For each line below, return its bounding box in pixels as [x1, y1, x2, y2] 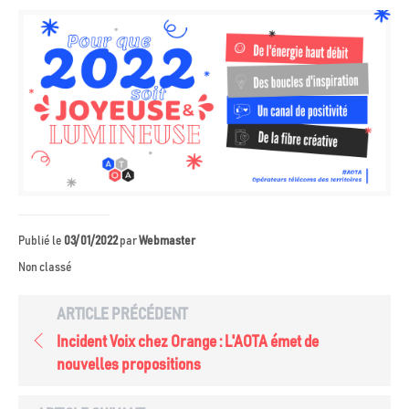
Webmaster [139, 235, 195, 247]
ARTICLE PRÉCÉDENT [57, 307, 187, 323]
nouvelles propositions [57, 357, 201, 373]
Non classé [18, 261, 72, 274]
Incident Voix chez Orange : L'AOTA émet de [57, 334, 319, 351]
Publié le [18, 235, 64, 247]
